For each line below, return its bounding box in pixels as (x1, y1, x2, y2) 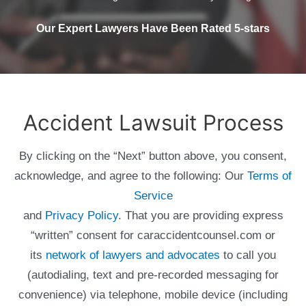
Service (133, 189, 173, 203)
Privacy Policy (44, 209, 118, 223)
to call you (220, 249, 276, 262)
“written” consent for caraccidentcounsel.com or (31, 229, 275, 242)
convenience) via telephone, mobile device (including (18, 288, 288, 302)
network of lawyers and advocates (46, 249, 220, 262)
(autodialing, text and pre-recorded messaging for (27, 268, 279, 282)
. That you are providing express (117, 209, 283, 223)
